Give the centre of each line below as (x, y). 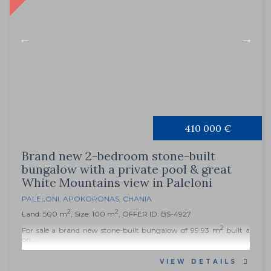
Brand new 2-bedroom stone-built (119, 156)
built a (237, 230)
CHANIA (137, 199)
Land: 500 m (44, 214)
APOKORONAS (91, 199)
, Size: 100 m (93, 214)
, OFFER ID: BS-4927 (155, 214)
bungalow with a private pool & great (127, 169)
